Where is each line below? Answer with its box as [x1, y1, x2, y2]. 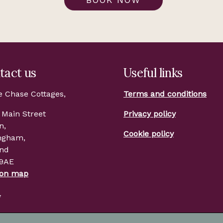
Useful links [123, 65, 183, 81]
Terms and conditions [123, 89, 207, 99]
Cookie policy [123, 128, 174, 138]
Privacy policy [123, 109, 176, 118]
